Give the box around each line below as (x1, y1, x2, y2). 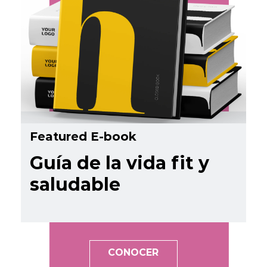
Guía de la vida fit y (30, 152, 209, 175)
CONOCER (108, 247, 159, 259)
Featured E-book (30, 129, 136, 144)
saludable (30, 173, 120, 196)
